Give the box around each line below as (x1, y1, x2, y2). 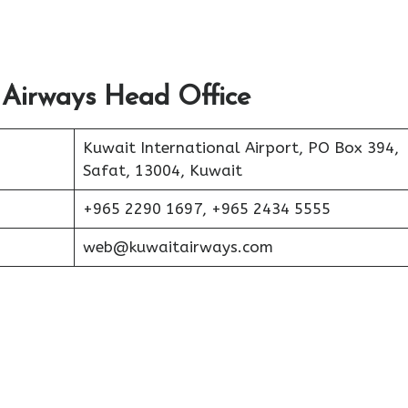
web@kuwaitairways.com (82, 238, 273, 256)
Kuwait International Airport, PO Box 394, (82, 138, 399, 157)
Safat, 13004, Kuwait (82, 161, 242, 179)
